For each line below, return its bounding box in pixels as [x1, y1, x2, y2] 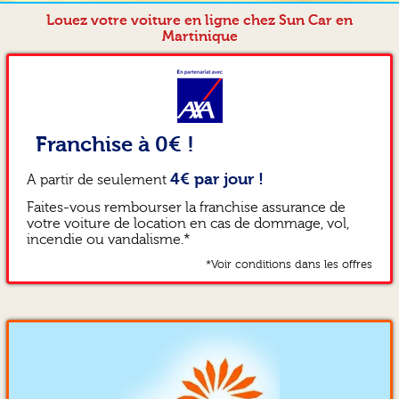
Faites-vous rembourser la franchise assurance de [26, 199, 346, 216]
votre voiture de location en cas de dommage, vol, [26, 215, 349, 232]
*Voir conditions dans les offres [206, 257, 373, 271]
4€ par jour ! [169, 169, 264, 189]
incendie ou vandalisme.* [26, 231, 191, 248]
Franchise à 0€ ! [35, 131, 194, 157]
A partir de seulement [26, 171, 170, 188]
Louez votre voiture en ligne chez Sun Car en [46, 12, 353, 28]
